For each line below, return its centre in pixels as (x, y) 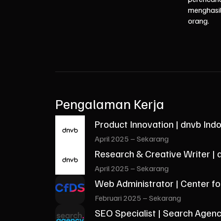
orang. (198, 21)
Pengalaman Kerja (110, 103)
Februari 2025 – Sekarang (138, 198)
